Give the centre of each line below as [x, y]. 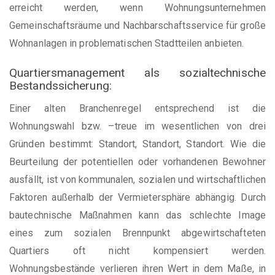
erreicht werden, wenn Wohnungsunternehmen [137, 8]
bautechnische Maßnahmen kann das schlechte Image [137, 215]
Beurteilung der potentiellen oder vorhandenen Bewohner [137, 161]
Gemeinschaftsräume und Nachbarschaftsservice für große [137, 25]
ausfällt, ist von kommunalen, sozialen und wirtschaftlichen [137, 179]
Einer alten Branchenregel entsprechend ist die [137, 108]
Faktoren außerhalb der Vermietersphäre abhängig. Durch [137, 197]
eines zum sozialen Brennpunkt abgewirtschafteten [137, 233]
